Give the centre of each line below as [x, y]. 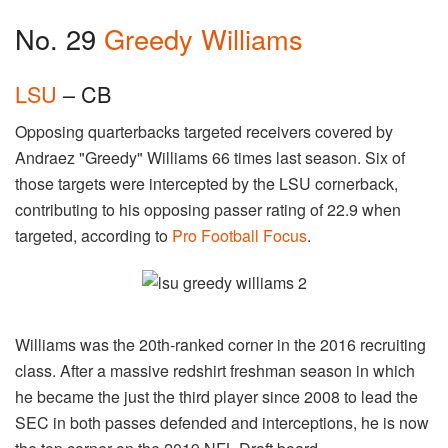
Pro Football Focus [239, 236]
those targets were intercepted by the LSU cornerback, [206, 184]
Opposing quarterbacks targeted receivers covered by [204, 132]
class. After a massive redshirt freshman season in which [215, 371]
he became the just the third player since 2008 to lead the [216, 397]
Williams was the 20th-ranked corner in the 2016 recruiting [220, 345]
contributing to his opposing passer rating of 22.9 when [208, 210]
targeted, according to [93, 236]
